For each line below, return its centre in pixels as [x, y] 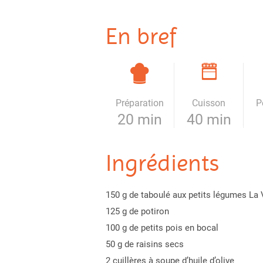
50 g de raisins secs [144, 244]
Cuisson [209, 103]
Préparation [139, 103]
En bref [141, 36]
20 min [139, 119]
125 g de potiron [137, 211]
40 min [209, 119]
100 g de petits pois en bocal [162, 228]
